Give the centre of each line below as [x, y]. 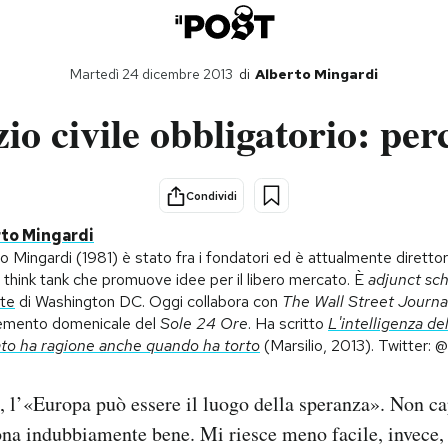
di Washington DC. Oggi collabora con [148, 301]
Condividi [211, 195]
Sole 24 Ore [204, 323]
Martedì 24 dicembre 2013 [151, 74]
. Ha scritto [288, 323]
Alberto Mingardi [316, 74]
